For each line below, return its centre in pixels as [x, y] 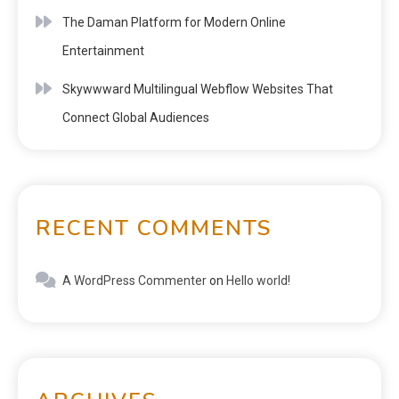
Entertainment [103, 50]
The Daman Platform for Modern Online [174, 22]
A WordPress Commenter [134, 280]
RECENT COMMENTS [154, 228]
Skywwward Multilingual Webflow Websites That [198, 89]
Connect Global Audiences [136, 117]
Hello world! [258, 280]
